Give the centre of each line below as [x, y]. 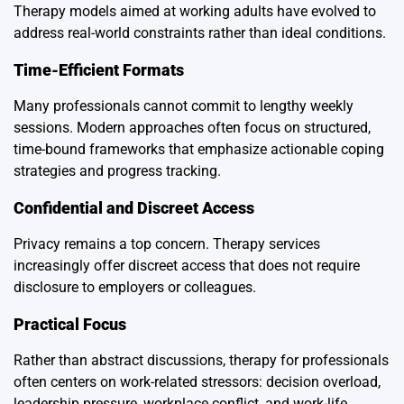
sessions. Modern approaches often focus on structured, [192, 127]
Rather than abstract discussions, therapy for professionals [201, 360]
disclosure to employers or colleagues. [135, 287]
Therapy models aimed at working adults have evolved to [195, 11]
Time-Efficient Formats [99, 69]
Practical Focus [70, 324]
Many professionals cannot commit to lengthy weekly [184, 106]
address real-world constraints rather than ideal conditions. [200, 32]
